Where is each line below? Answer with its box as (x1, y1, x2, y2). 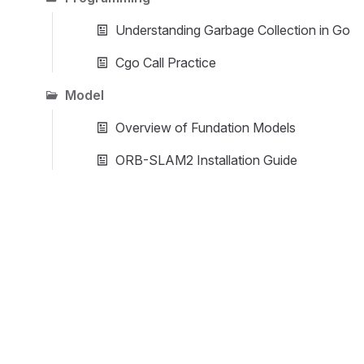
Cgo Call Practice (115, 54, 216, 71)
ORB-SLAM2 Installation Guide (115, 152, 297, 168)
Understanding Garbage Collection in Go (115, 22, 350, 38)
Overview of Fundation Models (115, 119, 296, 136)
